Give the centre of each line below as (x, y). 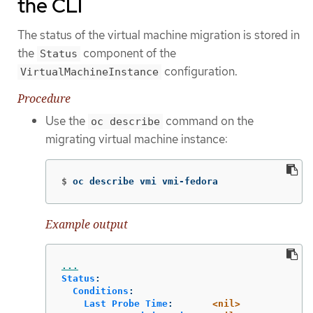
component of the (128, 53)
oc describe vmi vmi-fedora (145, 182)
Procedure (44, 98)
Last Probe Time (126, 303)
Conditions (101, 291)
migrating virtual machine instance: (137, 139)
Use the (67, 121)
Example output (87, 225)
